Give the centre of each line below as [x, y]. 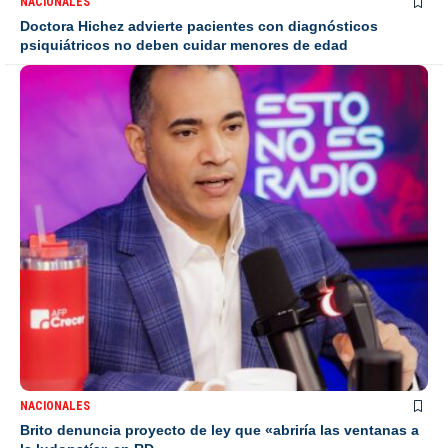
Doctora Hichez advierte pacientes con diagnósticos [199, 25]
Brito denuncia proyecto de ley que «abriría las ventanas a [219, 430]
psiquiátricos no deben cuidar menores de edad [184, 44]
